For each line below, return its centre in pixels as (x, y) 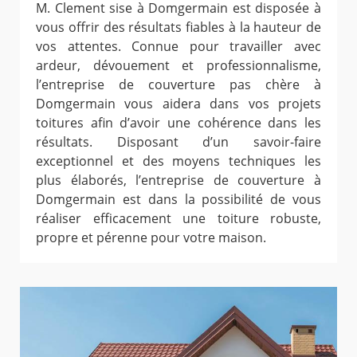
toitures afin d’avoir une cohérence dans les (178, 122)
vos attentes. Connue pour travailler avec (178, 46)
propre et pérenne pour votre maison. (151, 237)
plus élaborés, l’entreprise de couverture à (178, 180)
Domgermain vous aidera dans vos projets (178, 103)
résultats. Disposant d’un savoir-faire (178, 141)
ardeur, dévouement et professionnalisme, (178, 65)
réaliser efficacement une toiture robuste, (178, 218)
